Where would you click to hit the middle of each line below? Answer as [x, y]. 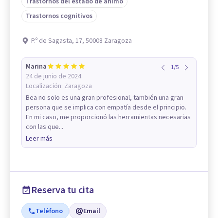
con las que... [45, 127]
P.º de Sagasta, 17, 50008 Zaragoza [82, 41]
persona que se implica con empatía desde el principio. [106, 107]
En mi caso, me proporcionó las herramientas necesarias [108, 117]
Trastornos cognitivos [59, 16]
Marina [36, 66]
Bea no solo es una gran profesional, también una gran [105, 98]
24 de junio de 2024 [54, 76]
